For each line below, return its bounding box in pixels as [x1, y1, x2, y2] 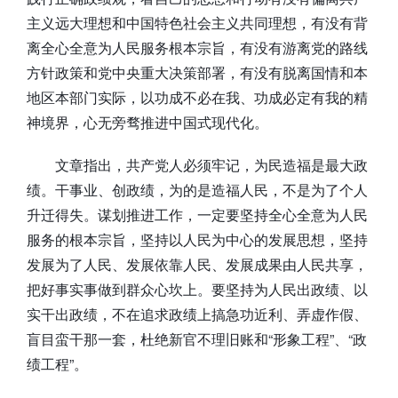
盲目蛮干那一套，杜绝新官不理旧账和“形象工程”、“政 [27, 328, 367, 349]
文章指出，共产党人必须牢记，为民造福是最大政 [55, 154, 368, 175]
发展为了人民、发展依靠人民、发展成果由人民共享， [27, 253, 368, 275]
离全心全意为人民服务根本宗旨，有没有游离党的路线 [27, 36, 368, 58]
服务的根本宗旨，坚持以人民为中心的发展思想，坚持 [27, 228, 368, 250]
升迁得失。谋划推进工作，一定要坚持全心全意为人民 [27, 203, 368, 225]
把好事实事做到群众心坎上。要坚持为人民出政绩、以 [27, 278, 368, 299]
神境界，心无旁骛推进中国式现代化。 [27, 111, 268, 132]
